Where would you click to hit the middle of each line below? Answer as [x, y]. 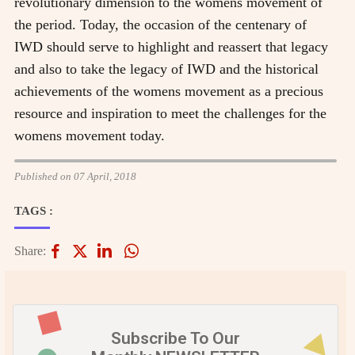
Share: [30, 250]
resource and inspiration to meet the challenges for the [170, 113]
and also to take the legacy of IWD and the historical [166, 69]
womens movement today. [90, 135]
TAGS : [34, 210]
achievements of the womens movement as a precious [169, 91]
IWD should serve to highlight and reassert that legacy [171, 46]
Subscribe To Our [176, 338]
